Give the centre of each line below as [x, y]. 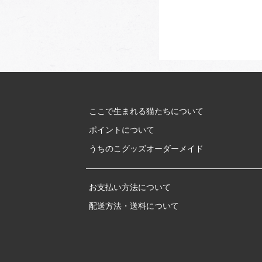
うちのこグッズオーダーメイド [146, 149]
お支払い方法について [130, 187]
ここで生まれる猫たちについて [146, 111]
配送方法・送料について [134, 206]
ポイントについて [122, 130]
